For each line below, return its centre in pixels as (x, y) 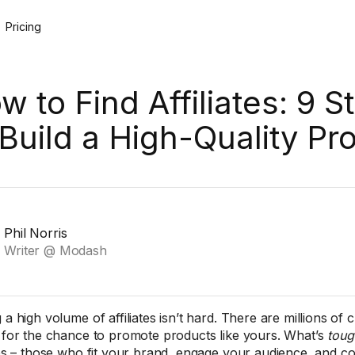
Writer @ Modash (55, 250)
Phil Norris (36, 233)
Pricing (23, 27)
